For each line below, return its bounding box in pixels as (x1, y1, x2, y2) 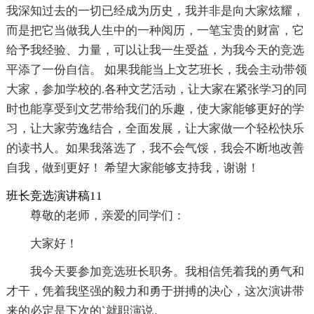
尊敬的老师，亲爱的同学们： (29, 209, 185, 223)
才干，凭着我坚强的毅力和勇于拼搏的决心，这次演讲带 (6, 285, 304, 299)
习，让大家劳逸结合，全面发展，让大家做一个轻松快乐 (6, 122, 304, 136)
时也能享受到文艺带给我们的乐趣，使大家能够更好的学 (6, 102, 304, 116)
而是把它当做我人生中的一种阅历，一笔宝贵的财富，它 (6, 24, 304, 38)
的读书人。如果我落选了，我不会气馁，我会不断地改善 (6, 142, 304, 156)
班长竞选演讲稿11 (6, 189, 102, 203)
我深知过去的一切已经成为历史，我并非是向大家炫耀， (6, 4, 304, 18)
